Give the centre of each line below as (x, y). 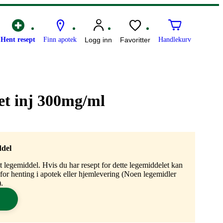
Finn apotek (60, 40)
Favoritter (135, 40)
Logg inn (98, 40)
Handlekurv (175, 40)
